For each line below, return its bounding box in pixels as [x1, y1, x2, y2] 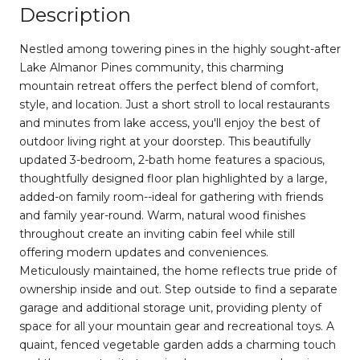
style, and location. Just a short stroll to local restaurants [19, 96, 329, 112]
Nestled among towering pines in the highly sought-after [19, 41, 341, 56]
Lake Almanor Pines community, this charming [19, 59, 284, 75]
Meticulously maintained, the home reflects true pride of [19, 263, 337, 278]
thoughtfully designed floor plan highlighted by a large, [19, 170, 327, 186]
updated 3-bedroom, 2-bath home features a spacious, [19, 152, 325, 167]
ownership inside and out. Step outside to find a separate [19, 281, 337, 297]
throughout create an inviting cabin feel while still [19, 226, 295, 241]
